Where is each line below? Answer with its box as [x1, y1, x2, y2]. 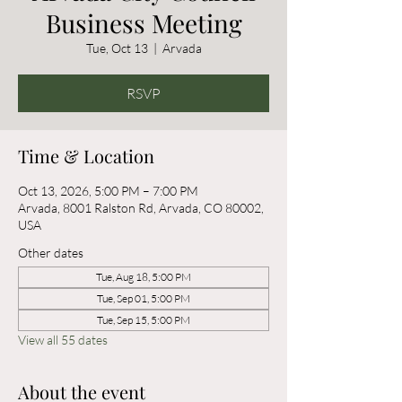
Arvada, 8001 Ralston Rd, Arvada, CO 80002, [18, 200, 264, 215]
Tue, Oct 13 [85, 40, 148, 56]
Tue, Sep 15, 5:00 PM [97, 313, 190, 327]
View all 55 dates [18, 332, 108, 347]
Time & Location [18, 144, 154, 168]
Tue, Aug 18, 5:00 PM [96, 270, 191, 284]
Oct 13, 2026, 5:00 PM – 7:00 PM [18, 183, 198, 198]
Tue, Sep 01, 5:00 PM [97, 292, 190, 305]
